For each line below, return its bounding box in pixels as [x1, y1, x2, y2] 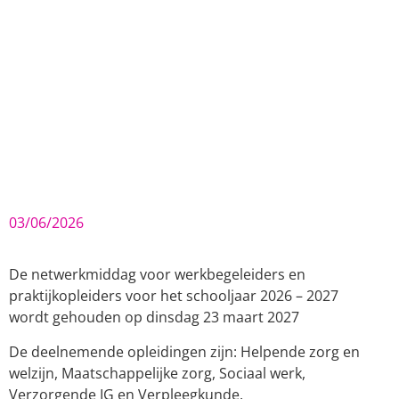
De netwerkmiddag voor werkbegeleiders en [9, 265, 305, 285]
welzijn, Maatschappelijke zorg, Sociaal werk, [9, 362, 305, 383]
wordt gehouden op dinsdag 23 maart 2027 [9, 307, 299, 328]
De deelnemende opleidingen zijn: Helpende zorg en [9, 341, 360, 362]
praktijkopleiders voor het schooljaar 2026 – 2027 [9, 286, 338, 306]
